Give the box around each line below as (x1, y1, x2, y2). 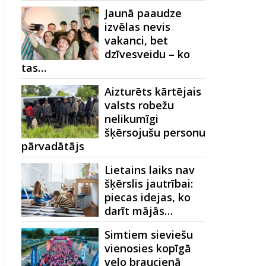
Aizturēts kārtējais (104, 84, 201, 99)
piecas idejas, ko (104, 190, 191, 204)
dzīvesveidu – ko (104, 47, 190, 61)
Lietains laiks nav (104, 163, 195, 177)
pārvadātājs (21, 139, 84, 153)
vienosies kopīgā (104, 241, 191, 255)
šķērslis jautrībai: (104, 176, 193, 191)
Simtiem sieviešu (104, 227, 193, 242)
